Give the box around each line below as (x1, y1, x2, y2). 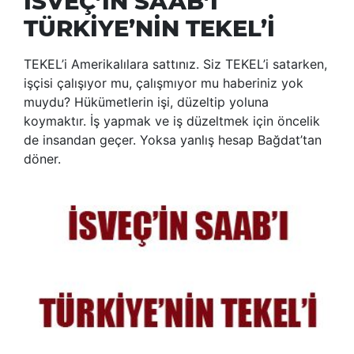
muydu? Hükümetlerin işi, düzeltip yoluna (24, 94, 269, 111)
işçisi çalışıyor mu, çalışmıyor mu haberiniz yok (24, 75, 303, 92)
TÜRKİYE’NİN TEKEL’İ (24, 14, 275, 43)
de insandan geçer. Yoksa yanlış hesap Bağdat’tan (24, 132, 322, 149)
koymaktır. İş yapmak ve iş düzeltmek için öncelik (24, 113, 320, 130)
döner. (24, 151, 61, 168)
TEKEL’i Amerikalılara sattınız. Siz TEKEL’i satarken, (24, 56, 327, 73)
